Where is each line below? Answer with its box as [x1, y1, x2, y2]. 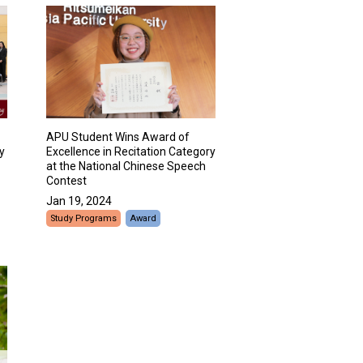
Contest [46, 174, 87, 188]
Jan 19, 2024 [46, 194, 112, 208]
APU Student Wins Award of [46, 130, 190, 144]
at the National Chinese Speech [46, 160, 206, 173]
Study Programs [50, 213, 117, 224]
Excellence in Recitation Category [46, 145, 216, 159]
